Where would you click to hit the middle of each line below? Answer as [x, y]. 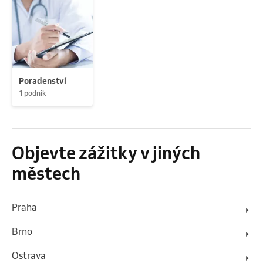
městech [46, 173]
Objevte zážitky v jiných [106, 152]
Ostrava [29, 255]
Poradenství [43, 81]
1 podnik [33, 93]
